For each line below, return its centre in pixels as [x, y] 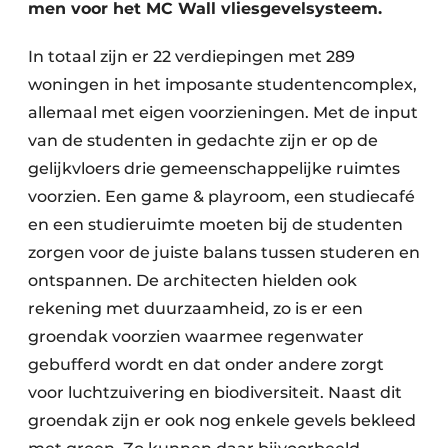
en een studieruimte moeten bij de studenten [215, 224]
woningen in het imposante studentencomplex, [222, 84]
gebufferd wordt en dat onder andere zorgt [206, 364]
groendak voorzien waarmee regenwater [196, 336]
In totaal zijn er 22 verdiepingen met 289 [191, 56]
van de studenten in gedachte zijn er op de [203, 140]
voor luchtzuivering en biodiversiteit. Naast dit [215, 392]
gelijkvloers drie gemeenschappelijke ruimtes [214, 168]
